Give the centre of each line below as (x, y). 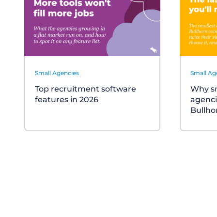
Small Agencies (57, 73)
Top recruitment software (85, 89)
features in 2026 (67, 100)
